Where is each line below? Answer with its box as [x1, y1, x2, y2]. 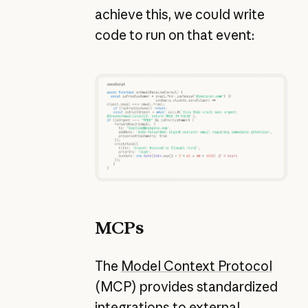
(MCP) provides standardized [94, 278, 278, 296]
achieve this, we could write [94, 5, 265, 23]
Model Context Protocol [120, 258, 272, 275]
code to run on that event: [94, 26, 254, 43]
